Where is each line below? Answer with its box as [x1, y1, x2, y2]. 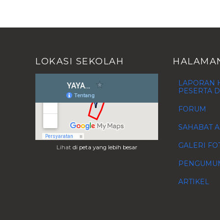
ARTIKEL [178, 177, 209, 186]
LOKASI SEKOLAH [35, 56, 124, 67]
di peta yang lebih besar [72, 144, 137, 151]
